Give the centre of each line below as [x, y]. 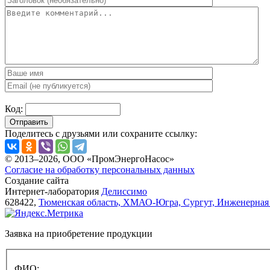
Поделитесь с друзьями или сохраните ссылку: [101, 134]
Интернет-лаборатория [53, 192]
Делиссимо [124, 192]
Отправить [29, 122]
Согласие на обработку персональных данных [100, 170]
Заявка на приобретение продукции [79, 234]
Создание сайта [37, 181]
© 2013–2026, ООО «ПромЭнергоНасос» [89, 159]
